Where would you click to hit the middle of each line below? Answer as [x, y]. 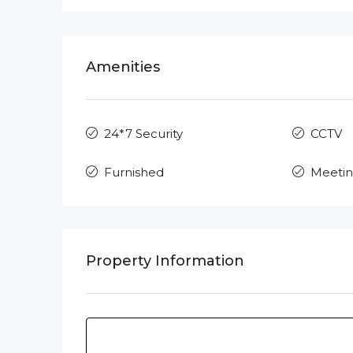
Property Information [165, 261]
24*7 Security [143, 134]
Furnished [134, 172]
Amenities [123, 67]
